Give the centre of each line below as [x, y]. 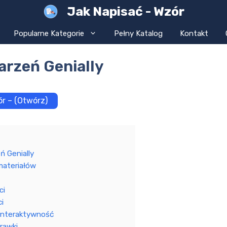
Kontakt [194, 33]
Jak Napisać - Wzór [125, 11]
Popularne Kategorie [49, 33]
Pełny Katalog [138, 33]
